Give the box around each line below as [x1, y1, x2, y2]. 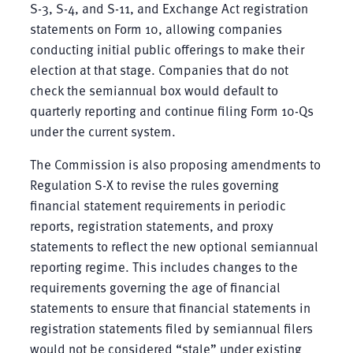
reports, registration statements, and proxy [29, 215, 273, 236]
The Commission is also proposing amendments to [29, 154, 321, 174]
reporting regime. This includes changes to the [29, 256, 298, 277]
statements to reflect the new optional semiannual [29, 236, 318, 256]
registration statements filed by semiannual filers [29, 318, 313, 338]
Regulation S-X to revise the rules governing [29, 174, 279, 195]
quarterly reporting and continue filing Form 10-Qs [29, 100, 314, 121]
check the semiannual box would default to [29, 80, 278, 100]
